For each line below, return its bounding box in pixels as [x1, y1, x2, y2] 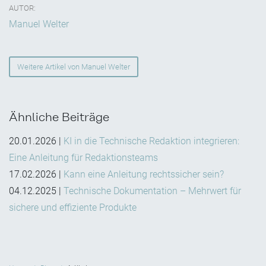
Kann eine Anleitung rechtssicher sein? [64, 169, 224, 180]
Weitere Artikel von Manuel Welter [17, 62, 130, 72]
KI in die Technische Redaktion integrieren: [64, 135, 239, 147]
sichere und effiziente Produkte [9, 202, 137, 214]
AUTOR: [9, 4, 36, 13]
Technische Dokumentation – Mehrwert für [64, 185, 241, 197]
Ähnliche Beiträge [9, 110, 109, 124]
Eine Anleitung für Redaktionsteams [9, 152, 158, 164]
